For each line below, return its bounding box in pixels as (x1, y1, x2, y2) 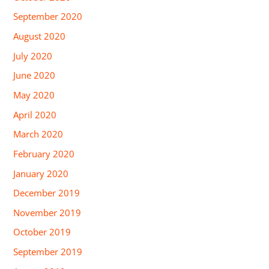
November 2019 (13, 206, 82, 219)
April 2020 (13, 108, 57, 121)
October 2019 (13, 226, 71, 238)
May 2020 (13, 88, 55, 101)
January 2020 (13, 167, 69, 180)
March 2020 (13, 128, 64, 141)
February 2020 (13, 147, 75, 160)
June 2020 (13, 69, 56, 82)
